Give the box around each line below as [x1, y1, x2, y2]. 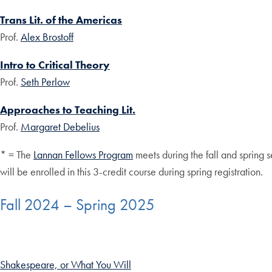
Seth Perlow [21, 75, 70, 89]
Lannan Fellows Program [33, 148, 133, 162]
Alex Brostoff [21, 30, 73, 44]
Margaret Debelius [21, 120, 100, 134]
